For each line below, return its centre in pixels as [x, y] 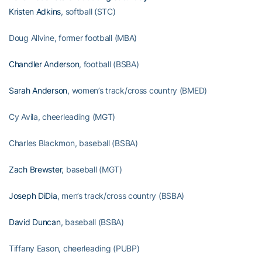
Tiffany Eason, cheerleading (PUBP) [74, 248]
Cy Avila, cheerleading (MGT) [62, 116]
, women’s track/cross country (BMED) [137, 90]
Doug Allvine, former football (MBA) [73, 37]
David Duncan [35, 222]
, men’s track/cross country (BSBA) [121, 195]
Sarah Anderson [38, 90]
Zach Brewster [35, 169]
